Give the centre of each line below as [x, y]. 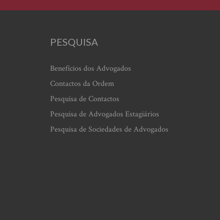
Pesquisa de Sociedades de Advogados [109, 129]
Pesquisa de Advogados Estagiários [105, 114]
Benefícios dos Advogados [91, 69]
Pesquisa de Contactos [85, 99]
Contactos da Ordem [82, 84]
